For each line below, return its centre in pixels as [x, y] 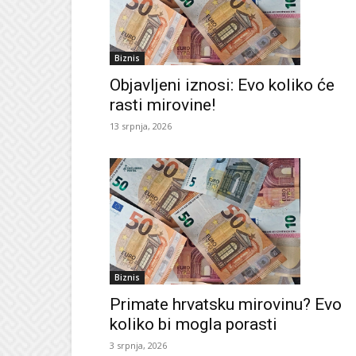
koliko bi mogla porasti [193, 325]
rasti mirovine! [163, 104]
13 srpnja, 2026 [141, 126]
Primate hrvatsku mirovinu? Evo [226, 305]
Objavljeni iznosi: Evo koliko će [222, 85]
